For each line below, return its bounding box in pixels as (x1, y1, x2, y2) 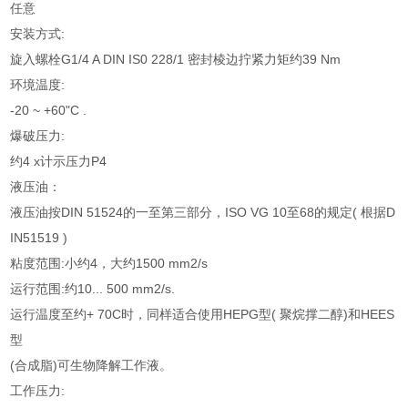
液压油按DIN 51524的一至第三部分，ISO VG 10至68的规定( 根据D (10, 205, 396, 220)
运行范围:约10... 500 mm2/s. (10, 281, 176, 297)
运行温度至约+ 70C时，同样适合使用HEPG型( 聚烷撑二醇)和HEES (10, 307, 395, 322)
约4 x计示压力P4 (10, 154, 107, 169)
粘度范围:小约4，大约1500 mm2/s (10, 256, 209, 271)
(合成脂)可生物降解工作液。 (10, 358, 173, 373)
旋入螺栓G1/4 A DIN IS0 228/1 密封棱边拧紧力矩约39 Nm (10, 52, 342, 67)
